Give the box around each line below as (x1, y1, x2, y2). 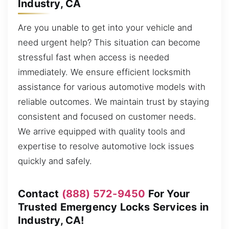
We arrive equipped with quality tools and (18, 126, 185, 137)
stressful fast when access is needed (18, 52, 169, 63)
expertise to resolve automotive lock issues (18, 141, 194, 152)
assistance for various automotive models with (18, 82, 205, 93)
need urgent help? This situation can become (18, 37, 200, 48)
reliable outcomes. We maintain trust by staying (18, 97, 209, 107)
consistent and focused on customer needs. (18, 111, 196, 122)
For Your (145, 187, 190, 200)
